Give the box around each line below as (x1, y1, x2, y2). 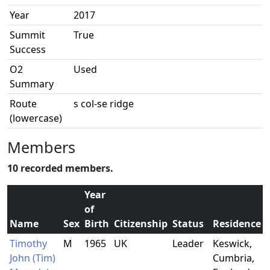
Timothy (10, 237, 47, 250)
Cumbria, (213, 251, 254, 265)
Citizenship (114, 217, 168, 230)
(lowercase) (10, 111, 62, 125)
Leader (172, 237, 204, 250)
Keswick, (213, 237, 252, 250)
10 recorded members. (7, 162, 113, 175)
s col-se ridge (74, 97, 134, 110)
